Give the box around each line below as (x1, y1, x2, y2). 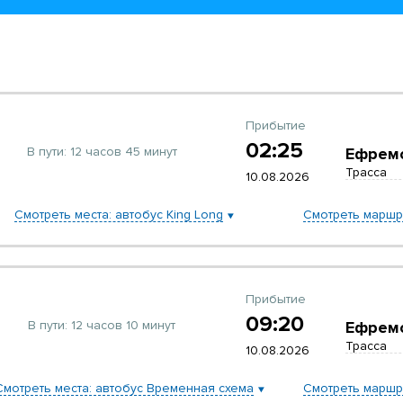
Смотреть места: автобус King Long (13, 207, 223, 222)
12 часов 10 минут (67, 317, 175, 333)
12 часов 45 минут (66, 143, 177, 159)
